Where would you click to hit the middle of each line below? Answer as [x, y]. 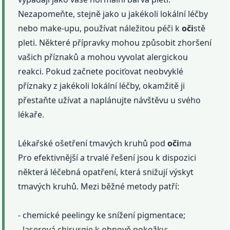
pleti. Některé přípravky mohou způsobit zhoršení [115, 42]
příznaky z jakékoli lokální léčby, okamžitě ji [102, 85]
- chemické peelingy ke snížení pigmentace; [102, 215]
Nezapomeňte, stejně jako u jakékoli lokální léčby [113, 14]
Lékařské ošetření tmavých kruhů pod [93, 143]
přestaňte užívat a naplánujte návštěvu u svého [110, 100]
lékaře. [31, 114]
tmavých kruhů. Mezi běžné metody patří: [99, 186]
